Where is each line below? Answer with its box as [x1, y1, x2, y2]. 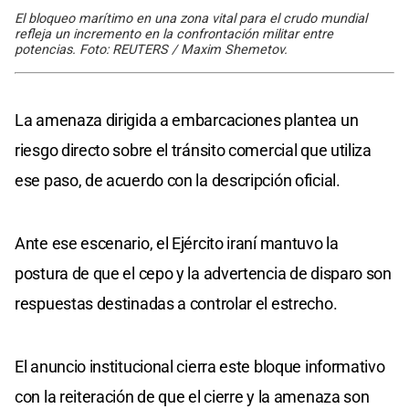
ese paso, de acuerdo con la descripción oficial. [15, 170, 341, 190]
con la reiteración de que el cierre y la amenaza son [15, 386, 370, 406]
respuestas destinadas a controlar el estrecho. [15, 293, 338, 313]
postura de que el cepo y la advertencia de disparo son [15, 263, 392, 283]
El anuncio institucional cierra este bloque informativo [15, 356, 385, 376]
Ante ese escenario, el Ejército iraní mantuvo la [15, 233, 339, 253]
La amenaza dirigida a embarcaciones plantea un [15, 110, 359, 130]
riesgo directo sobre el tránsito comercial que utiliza [15, 140, 372, 160]
